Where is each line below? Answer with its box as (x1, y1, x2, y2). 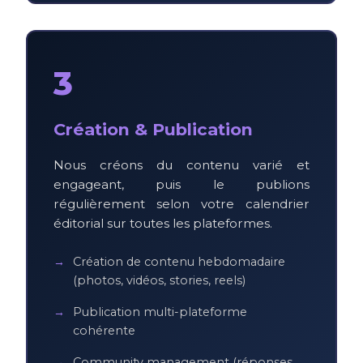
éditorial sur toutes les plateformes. (53, 215, 272, 231)
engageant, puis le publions (53, 176, 310, 192)
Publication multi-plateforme (73, 304, 247, 319)
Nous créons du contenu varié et (53, 156, 310, 173)
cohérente (73, 322, 135, 338)
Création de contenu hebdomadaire (73, 254, 285, 269)
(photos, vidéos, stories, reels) (73, 272, 246, 288)
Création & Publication (53, 118, 253, 139)
